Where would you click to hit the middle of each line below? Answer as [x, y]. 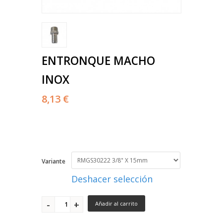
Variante [54, 162]
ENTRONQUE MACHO [98, 61]
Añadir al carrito [116, 204]
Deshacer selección [112, 179]
